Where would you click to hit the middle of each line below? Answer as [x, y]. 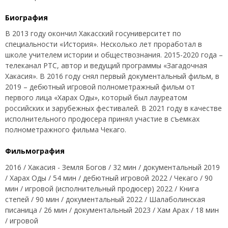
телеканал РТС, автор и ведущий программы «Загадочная [106, 66]
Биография [26, 17]
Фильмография [35, 151]
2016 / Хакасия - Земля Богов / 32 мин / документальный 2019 [112, 167]
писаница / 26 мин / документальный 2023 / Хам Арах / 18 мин [112, 210]
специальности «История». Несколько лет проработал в [104, 44]
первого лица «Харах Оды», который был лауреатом [96, 98]
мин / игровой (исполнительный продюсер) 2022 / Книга [102, 188]
